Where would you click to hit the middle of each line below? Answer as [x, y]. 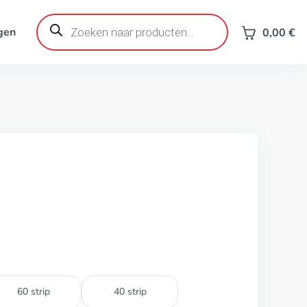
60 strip [33, 292]
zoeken [53, 29]
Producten [61, 19]
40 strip [130, 292]
